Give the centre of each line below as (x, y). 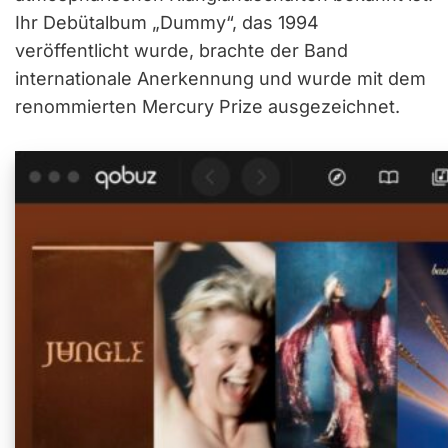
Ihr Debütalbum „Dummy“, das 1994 (167, 23)
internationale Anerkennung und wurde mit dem (220, 79)
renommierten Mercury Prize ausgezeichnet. (207, 107)
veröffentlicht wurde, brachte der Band (181, 51)
